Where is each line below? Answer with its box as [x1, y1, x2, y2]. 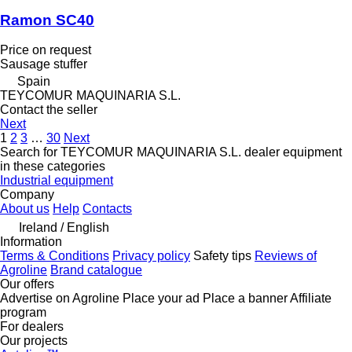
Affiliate [290, 291, 332, 306]
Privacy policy [112, 249, 190, 263]
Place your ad [123, 291, 200, 306]
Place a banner [203, 291, 288, 306]
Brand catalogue [50, 263, 142, 277]
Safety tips [193, 249, 251, 263]
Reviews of [255, 249, 317, 263]
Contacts [82, 202, 132, 216]
